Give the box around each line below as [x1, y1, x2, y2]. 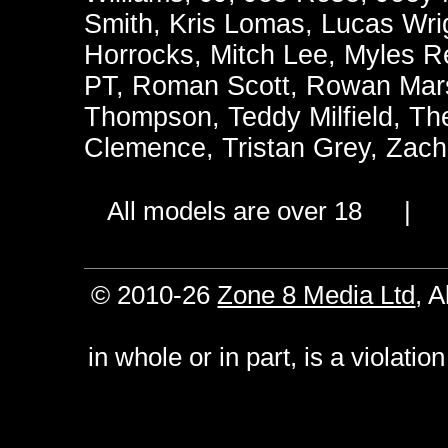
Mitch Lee [210, 40, 328, 70]
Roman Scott [132, 71, 290, 101]
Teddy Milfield [228, 102, 393, 132]
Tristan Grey [222, 133, 370, 163]
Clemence [84, 133, 206, 163]
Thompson [84, 102, 212, 132]
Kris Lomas [169, 9, 305, 39]
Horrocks [84, 40, 194, 70]
